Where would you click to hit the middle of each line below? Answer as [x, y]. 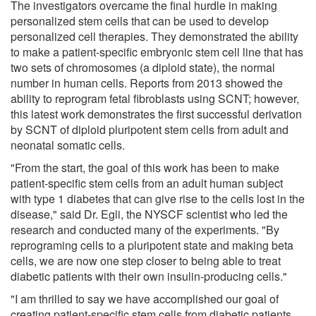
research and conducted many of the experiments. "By [145, 229]
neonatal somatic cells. [68, 145]
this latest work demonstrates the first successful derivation [156, 114]
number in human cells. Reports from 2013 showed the [147, 83]
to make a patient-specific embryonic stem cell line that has [157, 51]
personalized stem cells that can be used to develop [140, 20]
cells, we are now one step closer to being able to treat [146, 260]
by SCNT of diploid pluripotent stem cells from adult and [150, 129]
